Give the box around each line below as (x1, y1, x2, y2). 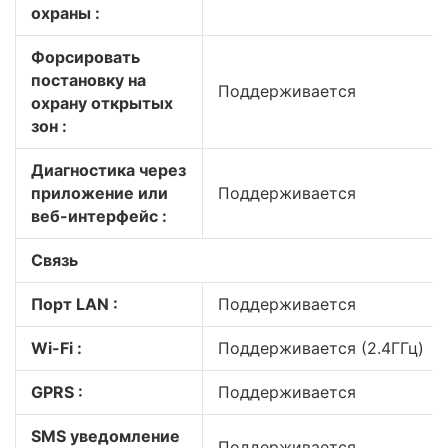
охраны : (31, 3, 100, 23)
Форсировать (31, 47, 140, 67)
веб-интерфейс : (31, 206, 167, 226)
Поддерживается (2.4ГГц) (218, 338, 424, 358)
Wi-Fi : (31, 338, 82, 358)
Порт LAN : (31, 294, 118, 314)
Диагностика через (31, 160, 186, 180)
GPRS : (31, 382, 83, 402)
